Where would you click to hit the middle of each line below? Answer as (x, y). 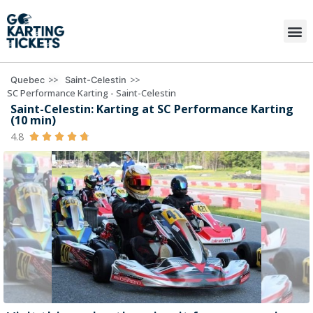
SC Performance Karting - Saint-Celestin (92, 93)
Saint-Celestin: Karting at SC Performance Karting (152, 109)
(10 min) (33, 121)
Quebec (28, 80)
